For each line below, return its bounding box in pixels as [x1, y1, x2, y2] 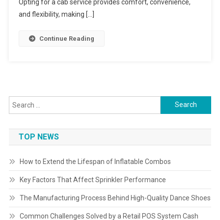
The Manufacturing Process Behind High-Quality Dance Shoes [19, 193, 211, 202]
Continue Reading [39, 34, 94, 42]
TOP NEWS [18, 132, 59, 141]
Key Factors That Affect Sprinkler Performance [19, 175, 166, 184]
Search [160, 97, 183, 106]
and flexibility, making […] [18, 10, 94, 18]
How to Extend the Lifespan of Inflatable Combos [19, 157, 171, 165]
